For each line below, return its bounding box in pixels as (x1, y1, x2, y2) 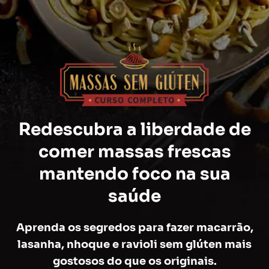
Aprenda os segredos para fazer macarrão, (16, 220, 253, 234)
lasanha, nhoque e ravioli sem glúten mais (17, 237, 252, 251)
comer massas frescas (38, 141, 231, 162)
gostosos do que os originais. (52, 254, 217, 268)
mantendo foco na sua (38, 163, 231, 184)
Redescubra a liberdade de (18, 118, 251, 140)
